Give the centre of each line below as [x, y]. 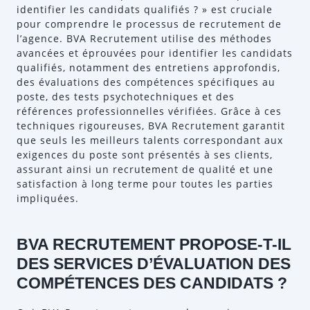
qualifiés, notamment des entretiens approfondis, [148, 67]
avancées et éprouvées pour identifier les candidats [155, 53]
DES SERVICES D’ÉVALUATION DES [154, 264]
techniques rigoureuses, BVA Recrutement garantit [151, 126]
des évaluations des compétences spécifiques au [146, 82]
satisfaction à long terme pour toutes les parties [145, 184]
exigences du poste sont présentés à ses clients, [145, 155]
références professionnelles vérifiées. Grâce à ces [149, 111]
